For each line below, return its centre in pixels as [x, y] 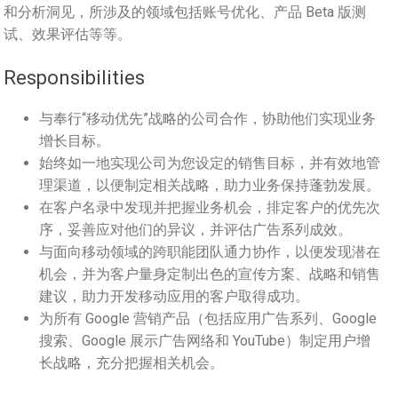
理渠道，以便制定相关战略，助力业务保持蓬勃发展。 [210, 185]
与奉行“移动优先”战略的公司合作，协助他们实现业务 [207, 118]
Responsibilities [74, 78]
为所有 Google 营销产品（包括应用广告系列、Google [208, 318]
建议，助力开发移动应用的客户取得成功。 [174, 296]
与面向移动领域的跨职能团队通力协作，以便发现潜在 [210, 251]
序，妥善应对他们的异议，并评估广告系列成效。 [195, 229]
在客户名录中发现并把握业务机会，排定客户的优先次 [210, 207]
